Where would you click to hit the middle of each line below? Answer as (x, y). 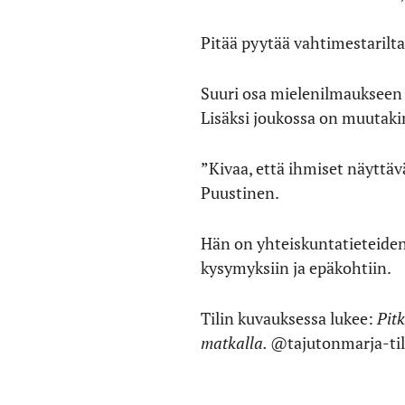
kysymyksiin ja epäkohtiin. (296, 268)
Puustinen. (240, 193)
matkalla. (235, 343)
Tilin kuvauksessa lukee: (289, 318)
